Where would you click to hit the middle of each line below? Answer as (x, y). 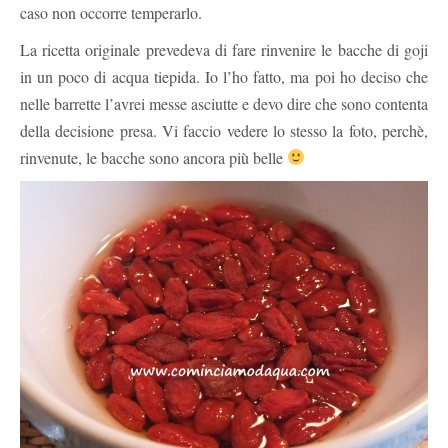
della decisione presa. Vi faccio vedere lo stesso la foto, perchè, (224, 130)
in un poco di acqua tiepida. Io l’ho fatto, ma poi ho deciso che (224, 76)
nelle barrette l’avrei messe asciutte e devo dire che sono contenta (224, 103)
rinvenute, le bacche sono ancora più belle (153, 157)
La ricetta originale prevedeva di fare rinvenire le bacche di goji (224, 49)
